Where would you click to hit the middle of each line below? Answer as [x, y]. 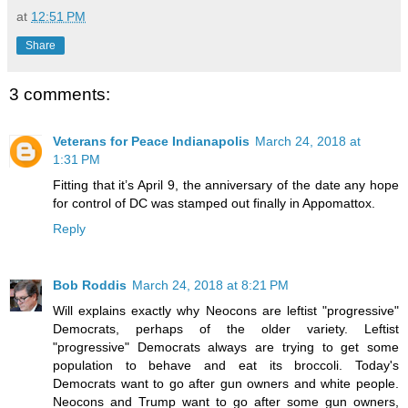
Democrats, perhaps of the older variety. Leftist [226, 329]
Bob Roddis [90, 286]
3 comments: [60, 94]
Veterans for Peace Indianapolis [151, 142]
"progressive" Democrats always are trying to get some [226, 347]
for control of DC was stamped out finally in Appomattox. [214, 204]
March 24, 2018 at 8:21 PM [210, 286]
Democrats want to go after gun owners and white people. [226, 384]
